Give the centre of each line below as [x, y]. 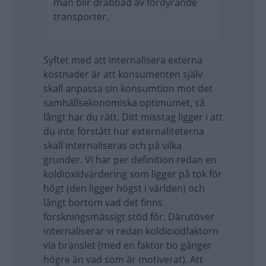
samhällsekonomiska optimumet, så [124, 103]
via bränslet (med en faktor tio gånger [128, 245]
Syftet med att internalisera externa [123, 60]
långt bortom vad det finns [103, 202]
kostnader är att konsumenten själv [123, 74]
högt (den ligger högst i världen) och [124, 188]
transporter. [81, 17]
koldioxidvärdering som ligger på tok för [133, 174]
